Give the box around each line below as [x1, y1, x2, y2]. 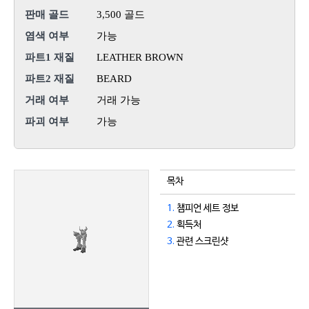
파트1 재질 [25, 52, 74, 63]
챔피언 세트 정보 [175, 203, 239, 214]
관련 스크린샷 [175, 237, 229, 247]
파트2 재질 [25, 73, 74, 84]
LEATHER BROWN [97, 52, 183, 63]
